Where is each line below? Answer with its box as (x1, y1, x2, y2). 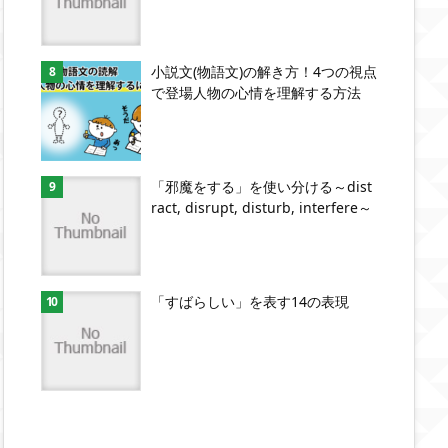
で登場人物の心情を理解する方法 (151, 83, 361, 102)
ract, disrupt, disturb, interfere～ (151, 198, 372, 217)
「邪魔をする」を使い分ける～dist (151, 177, 372, 196)
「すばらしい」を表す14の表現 (151, 292, 349, 311)
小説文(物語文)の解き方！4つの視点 (151, 62, 377, 81)
